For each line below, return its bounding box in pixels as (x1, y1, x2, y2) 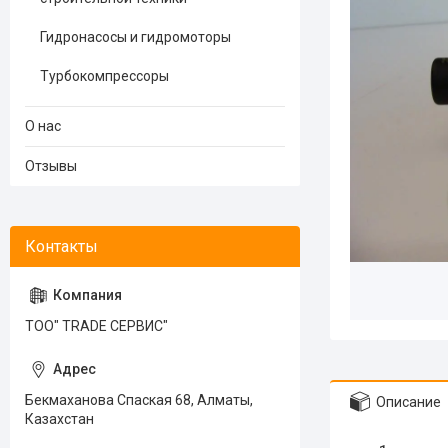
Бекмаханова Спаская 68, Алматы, (25, 392, 253, 408)
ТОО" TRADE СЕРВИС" (25, 318, 168, 334)
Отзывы (25, 158, 77, 174)
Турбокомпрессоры (40, 68, 169, 84)
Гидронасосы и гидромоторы (40, 29, 231, 45)
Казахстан (25, 411, 94, 427)
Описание (376, 393, 441, 410)
